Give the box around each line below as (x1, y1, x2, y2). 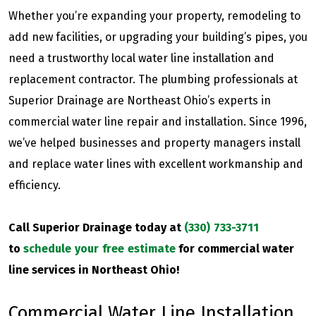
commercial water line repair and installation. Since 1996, (8, 115, 307, 128)
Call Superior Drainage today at (8, 221, 184, 234)
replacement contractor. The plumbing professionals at (8, 73, 298, 86)
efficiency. (8, 178, 61, 192)
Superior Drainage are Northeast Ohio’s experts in (8, 94, 271, 107)
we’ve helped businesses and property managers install (8, 136, 300, 150)
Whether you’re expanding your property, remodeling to (8, 9, 300, 23)
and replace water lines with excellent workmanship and (8, 157, 303, 171)
